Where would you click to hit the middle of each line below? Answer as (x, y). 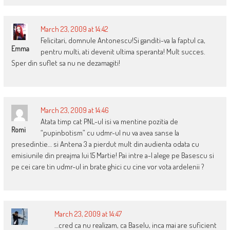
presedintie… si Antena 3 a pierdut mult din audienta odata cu (105, 144)
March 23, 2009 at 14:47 (88, 214)
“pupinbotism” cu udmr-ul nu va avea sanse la (110, 133)
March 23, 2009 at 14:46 (74, 110)
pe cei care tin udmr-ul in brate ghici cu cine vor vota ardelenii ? (108, 167)
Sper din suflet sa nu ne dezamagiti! (65, 63)
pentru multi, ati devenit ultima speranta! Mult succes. (123, 52)
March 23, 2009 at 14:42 (74, 29)
